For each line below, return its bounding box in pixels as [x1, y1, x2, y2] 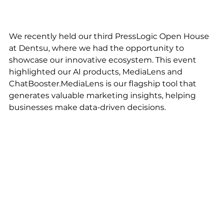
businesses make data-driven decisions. [9, 102, 168, 112]
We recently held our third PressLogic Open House [9, 31, 211, 41]
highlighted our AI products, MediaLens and [9, 67, 184, 76]
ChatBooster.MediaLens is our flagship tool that [9, 78, 198, 88]
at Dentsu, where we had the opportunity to [9, 43, 186, 53]
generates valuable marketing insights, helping [9, 90, 198, 100]
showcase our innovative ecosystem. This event [9, 55, 198, 65]
